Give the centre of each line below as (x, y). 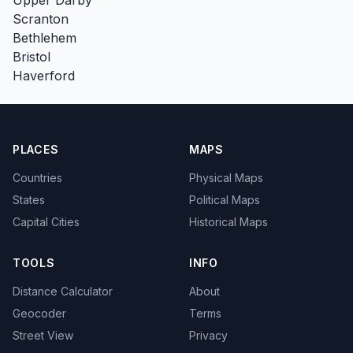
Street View (43, 335)
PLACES (36, 149)
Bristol (32, 56)
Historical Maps (229, 222)
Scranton (41, 19)
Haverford (44, 75)
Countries (37, 178)
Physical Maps (226, 178)
